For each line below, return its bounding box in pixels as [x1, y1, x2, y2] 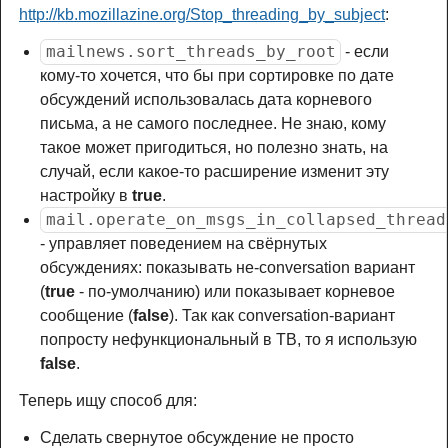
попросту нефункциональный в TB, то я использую [39, 330, 417, 348]
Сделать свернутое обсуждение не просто [39, 428, 354, 446]
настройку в [39, 186, 132, 204]
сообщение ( [39, 306, 133, 324]
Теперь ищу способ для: [19, 391, 197, 409]
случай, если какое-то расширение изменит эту [39, 162, 389, 180]
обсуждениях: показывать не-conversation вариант [39, 258, 415, 276]
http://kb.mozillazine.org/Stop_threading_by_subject [19, 6, 385, 24]
